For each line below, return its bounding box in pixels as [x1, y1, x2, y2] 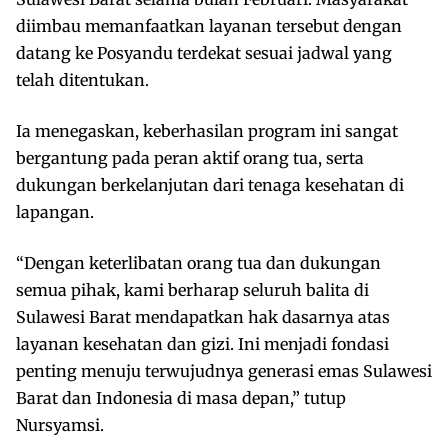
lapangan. [16, 201, 94, 222]
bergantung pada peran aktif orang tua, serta [16, 147, 364, 168]
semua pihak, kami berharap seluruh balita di [16, 279, 369, 300]
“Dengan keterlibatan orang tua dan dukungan [16, 252, 381, 273]
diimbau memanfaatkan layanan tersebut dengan [16, 15, 402, 36]
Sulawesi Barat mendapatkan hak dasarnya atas [16, 306, 390, 327]
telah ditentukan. [16, 69, 149, 90]
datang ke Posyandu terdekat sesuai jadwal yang [16, 42, 392, 63]
